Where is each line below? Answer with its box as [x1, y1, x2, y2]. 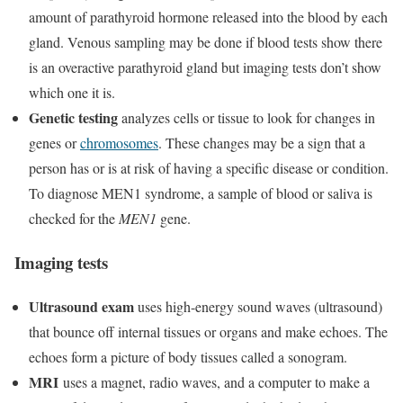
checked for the [29, 209, 119, 228]
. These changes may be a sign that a [158, 133, 365, 153]
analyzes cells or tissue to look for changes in [118, 108, 375, 128]
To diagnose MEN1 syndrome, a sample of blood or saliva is [29, 184, 372, 203]
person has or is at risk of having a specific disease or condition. [29, 158, 389, 178]
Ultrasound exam [29, 295, 134, 317]
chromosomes [80, 133, 158, 153]
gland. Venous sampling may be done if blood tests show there [29, 32, 382, 52]
